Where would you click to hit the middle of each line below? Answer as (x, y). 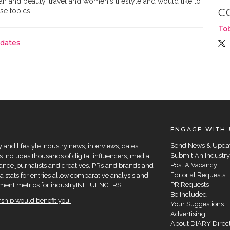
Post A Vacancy (194, 165)
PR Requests (189, 184)
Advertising (188, 214)
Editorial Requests (198, 175)
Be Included (188, 194)
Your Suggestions (197, 204)
